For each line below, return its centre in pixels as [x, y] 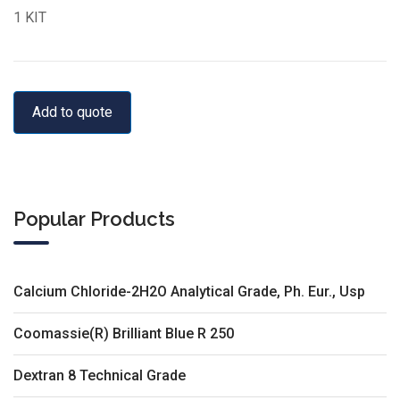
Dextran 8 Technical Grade [100, 375]
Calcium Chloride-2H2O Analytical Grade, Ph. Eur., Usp [189, 291]
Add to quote [72, 112]
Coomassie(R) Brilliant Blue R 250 [124, 333]
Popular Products [94, 218]
